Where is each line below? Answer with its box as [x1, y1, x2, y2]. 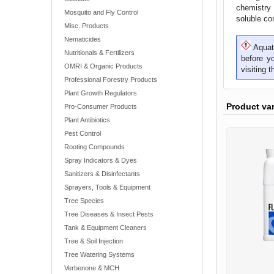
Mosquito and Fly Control [64, 9, 138, 16]
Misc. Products [64, 22, 109, 29]
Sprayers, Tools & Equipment [64, 183, 150, 191]
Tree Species [64, 197, 104, 204]
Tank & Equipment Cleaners [64, 224, 147, 231]
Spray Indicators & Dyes [64, 157, 137, 164]
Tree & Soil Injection [64, 237, 123, 245]
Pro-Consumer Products [64, 103, 137, 110]
